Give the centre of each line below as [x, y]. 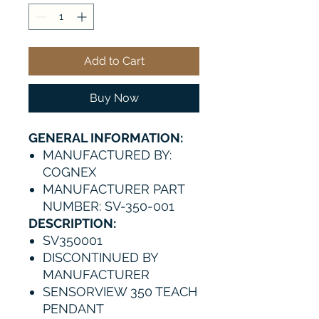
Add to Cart [114, 61]
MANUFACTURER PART [114, 189]
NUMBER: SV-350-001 [109, 206]
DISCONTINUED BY [100, 257]
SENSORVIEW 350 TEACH [120, 292]
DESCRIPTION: [72, 223]
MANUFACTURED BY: [107, 155]
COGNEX [69, 172]
